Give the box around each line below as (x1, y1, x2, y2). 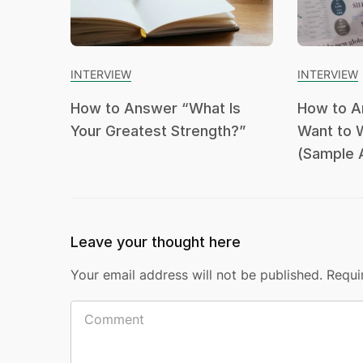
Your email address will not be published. (70, 266, 322, 283)
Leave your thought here (70, 233, 241, 250)
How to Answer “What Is (70, 99, 241, 117)
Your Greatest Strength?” (70, 122, 246, 139)
